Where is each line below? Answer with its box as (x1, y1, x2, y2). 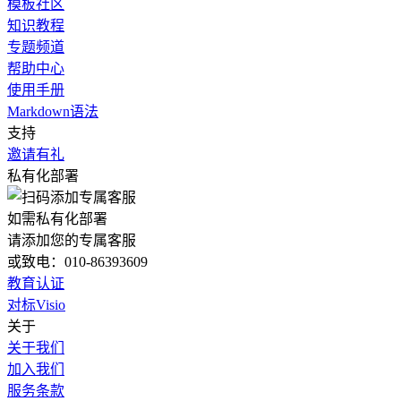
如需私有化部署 (7, 211, 107, 226)
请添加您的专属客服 (7, 233, 136, 248)
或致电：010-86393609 (7, 254, 148, 269)
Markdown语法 (7, 104, 98, 119)
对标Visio (7, 297, 65, 312)
